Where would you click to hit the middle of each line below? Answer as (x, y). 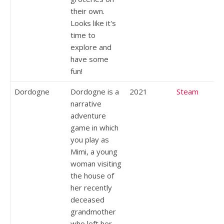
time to (83, 35)
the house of (92, 175)
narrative (86, 103)
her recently (91, 187)
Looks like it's (93, 23)
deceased (87, 199)
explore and (91, 47)
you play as (90, 139)
